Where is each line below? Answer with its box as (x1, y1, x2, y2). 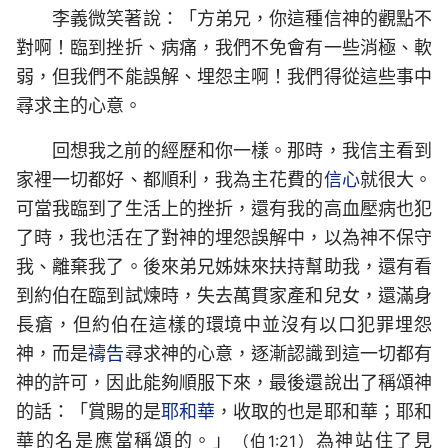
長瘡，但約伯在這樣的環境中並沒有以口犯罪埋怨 (16, 314, 432, 335)
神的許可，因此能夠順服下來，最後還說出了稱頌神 (16, 372, 432, 393)
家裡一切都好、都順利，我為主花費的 (16, 169, 324, 190)
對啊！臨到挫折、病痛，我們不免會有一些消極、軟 (16, 37, 432, 58)
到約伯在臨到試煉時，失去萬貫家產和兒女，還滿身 (16, 285, 432, 306)
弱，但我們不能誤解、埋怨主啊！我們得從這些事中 (16, 66, 432, 87)
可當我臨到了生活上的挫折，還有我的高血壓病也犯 (16, 198, 432, 219)
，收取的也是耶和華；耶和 (215, 401, 433, 422)
